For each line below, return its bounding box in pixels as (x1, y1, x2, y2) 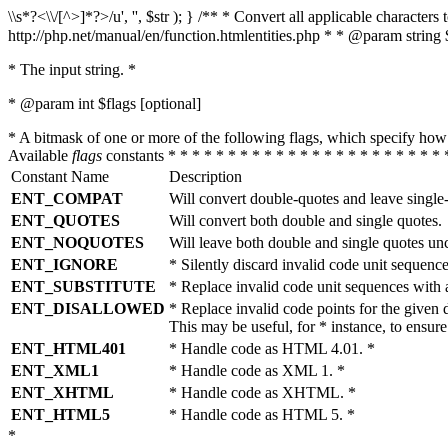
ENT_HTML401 (11, 340, 126, 357)
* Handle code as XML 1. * (169, 362, 345, 379)
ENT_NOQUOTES (11, 234, 144, 251)
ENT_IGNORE (11, 256, 118, 273)
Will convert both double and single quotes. (169, 212, 442, 229)
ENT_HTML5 (11, 406, 110, 423)
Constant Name (11, 168, 109, 185)
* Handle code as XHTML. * (169, 384, 356, 401)
